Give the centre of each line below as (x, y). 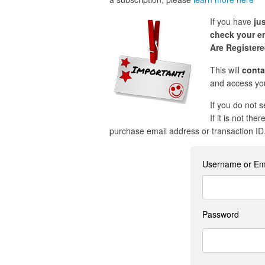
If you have (232, 22)
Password (221, 214)
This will (226, 70)
